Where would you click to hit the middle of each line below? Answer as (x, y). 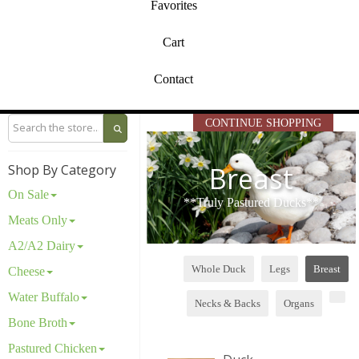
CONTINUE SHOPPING (263, 123)
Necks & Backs (228, 303)
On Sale (29, 194)
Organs (299, 303)
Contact (173, 79)
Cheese (27, 271)
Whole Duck (219, 268)
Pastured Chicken (53, 348)
